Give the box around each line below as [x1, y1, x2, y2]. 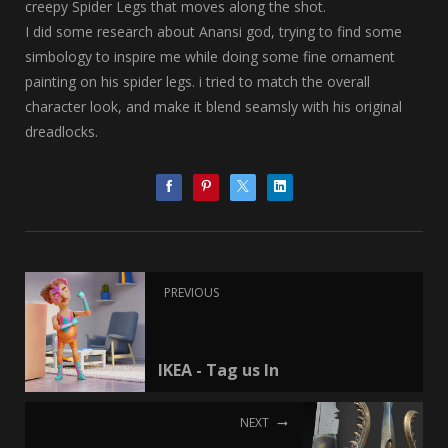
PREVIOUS [164, 284, 219, 302]
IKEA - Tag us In [158, 359, 279, 382]
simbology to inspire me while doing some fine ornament [25, 47, 395, 67]
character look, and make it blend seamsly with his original [25, 97, 402, 117]
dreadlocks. [25, 122, 98, 142]
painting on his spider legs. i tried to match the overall [25, 72, 370, 92]
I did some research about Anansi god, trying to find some [25, 22, 402, 42]
